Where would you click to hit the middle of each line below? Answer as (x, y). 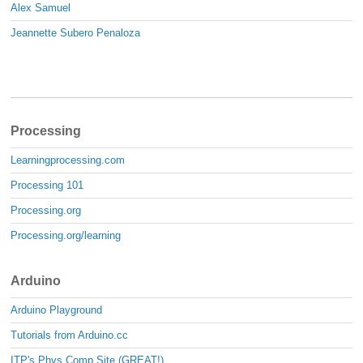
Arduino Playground (57, 310)
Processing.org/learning (66, 235)
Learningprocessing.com (68, 160)
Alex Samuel (41, 8)
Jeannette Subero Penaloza (76, 33)
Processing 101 (47, 185)
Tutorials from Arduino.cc (70, 335)
